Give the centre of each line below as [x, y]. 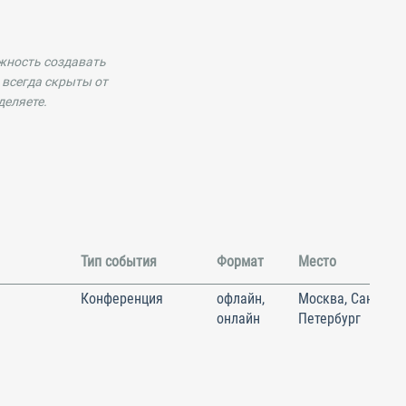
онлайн [238, 319]
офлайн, [241, 299]
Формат [240, 261]
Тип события [119, 261]
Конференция [122, 299]
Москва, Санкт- [344, 299]
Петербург [329, 319]
